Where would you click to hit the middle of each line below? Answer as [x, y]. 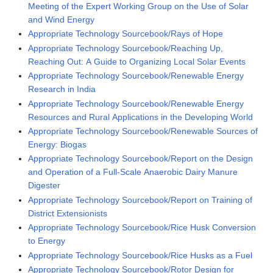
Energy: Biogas [58, 145]
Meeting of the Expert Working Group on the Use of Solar [139, 6]
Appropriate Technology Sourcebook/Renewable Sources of [143, 131]
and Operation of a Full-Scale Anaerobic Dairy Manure [133, 172]
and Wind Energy [62, 20]
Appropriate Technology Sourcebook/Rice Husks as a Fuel [140, 255]
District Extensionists [68, 213]
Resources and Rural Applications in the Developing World [141, 117]
